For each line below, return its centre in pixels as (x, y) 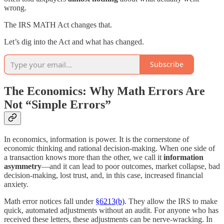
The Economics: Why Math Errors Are (104, 91)
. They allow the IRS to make (171, 201)
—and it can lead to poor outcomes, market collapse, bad (131, 166)
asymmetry (23, 166)
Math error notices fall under (50, 201)
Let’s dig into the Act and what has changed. (74, 41)
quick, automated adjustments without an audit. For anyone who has (111, 210)
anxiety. (16, 184)
